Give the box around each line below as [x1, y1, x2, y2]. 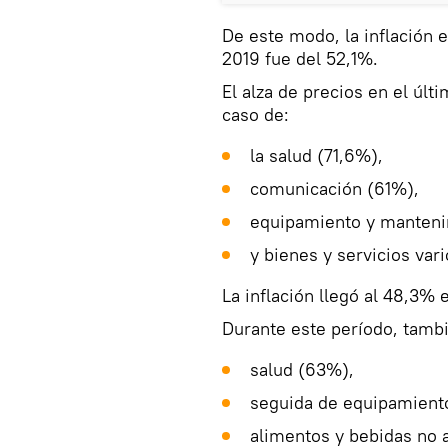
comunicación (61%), [250, 177, 419, 201]
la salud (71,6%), [250, 144, 383, 168]
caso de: [222, 103, 289, 127]
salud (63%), [250, 358, 354, 382]
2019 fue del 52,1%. [222, 47, 378, 71]
